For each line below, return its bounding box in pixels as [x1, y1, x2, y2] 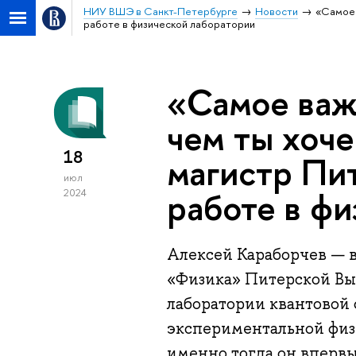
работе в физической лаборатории [83, 17, 255, 31]
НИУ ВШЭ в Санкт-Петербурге [83, 4, 238, 18]
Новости [254, 4, 298, 18]
